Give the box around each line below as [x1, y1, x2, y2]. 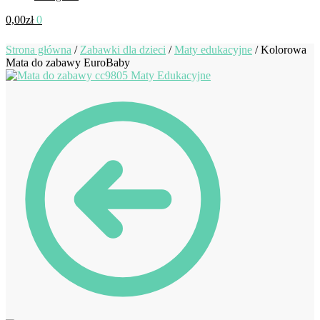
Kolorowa [261, 43, 306, 56]
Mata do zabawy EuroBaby [6, 56, 130, 69]
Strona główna [6, 43, 71, 56]
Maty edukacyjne [174, 43, 252, 56]
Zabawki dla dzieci [80, 43, 166, 56]
